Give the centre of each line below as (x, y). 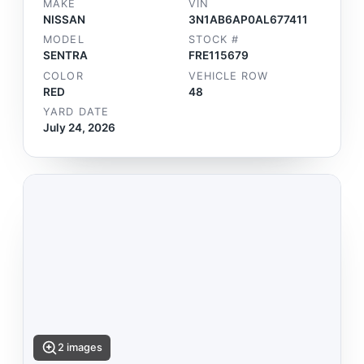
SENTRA (66, 56)
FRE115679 (219, 56)
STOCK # (214, 40)
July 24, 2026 (80, 128)
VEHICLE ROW (229, 76)
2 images (80, 348)
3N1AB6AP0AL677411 (248, 19)
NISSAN (65, 19)
